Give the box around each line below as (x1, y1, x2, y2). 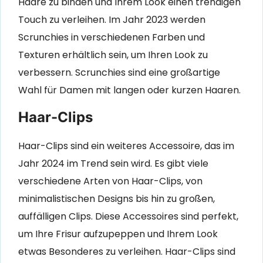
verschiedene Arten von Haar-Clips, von (18, 174, 203, 188)
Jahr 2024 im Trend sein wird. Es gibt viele (18, 157, 208, 171)
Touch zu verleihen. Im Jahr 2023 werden (18, 12, 205, 26)
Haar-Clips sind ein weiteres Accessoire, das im (18, 139, 234, 153)
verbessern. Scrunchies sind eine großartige (18, 65, 220, 79)
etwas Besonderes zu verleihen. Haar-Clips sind (18, 245, 235, 259)
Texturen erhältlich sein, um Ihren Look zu (18, 48, 208, 62)
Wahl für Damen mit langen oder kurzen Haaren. (18, 83, 241, 97)
